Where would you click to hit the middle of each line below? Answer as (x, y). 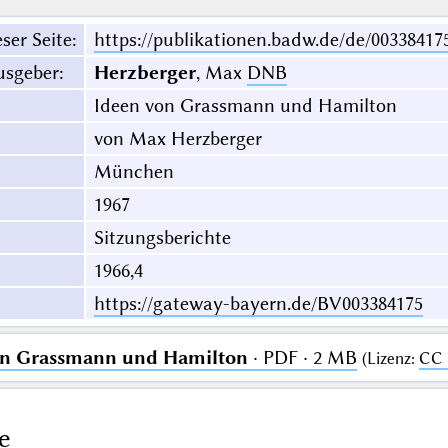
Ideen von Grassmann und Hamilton (245, 106)
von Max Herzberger (177, 139)
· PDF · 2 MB (302, 358)
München (133, 172)
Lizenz (388, 359)
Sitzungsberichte (162, 238)
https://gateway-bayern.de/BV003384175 (258, 304)
